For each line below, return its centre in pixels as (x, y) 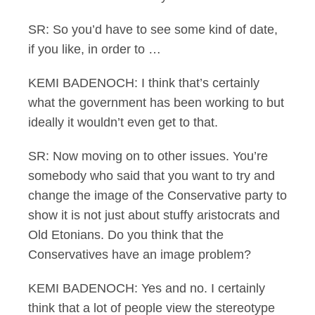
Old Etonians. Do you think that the (126, 235)
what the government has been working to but (156, 103)
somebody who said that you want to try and (152, 176)
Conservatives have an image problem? (140, 255)
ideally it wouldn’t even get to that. (123, 122)
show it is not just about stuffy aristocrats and (154, 215)
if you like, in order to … (95, 49)
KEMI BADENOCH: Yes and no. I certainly (147, 288)
